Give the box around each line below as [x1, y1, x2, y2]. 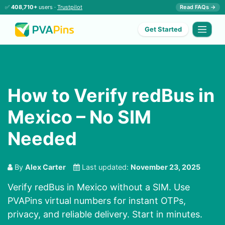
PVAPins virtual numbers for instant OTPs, [8, 195, 186, 206]
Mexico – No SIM [8, 106, 151, 129]
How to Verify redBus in [8, 84, 214, 107]
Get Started [145, 25, 182, 34]
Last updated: [80, 163, 131, 172]
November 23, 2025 [131, 163, 200, 172]
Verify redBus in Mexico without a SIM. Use [8, 182, 190, 193]
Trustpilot [57, 4, 82, 11]
